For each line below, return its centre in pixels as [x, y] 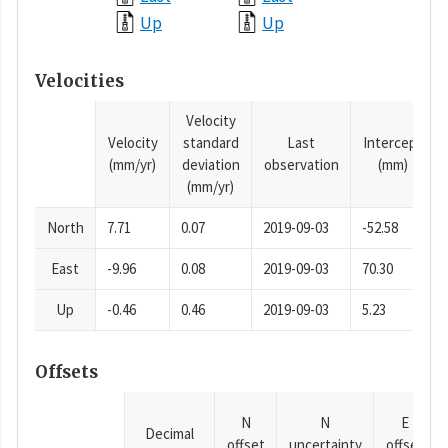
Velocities [79, 81]
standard [210, 142]
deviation [210, 164]
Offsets [66, 372]
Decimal [169, 433]
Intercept [392, 142]
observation [301, 164]
